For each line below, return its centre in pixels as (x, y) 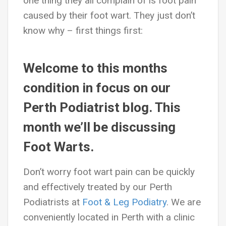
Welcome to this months (95, 68)
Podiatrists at (53, 202)
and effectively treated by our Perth (98, 187)
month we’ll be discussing (99, 127)
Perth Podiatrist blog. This (102, 107)
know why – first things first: (83, 31)
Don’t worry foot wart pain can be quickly (109, 172)
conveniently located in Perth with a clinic (109, 217)
